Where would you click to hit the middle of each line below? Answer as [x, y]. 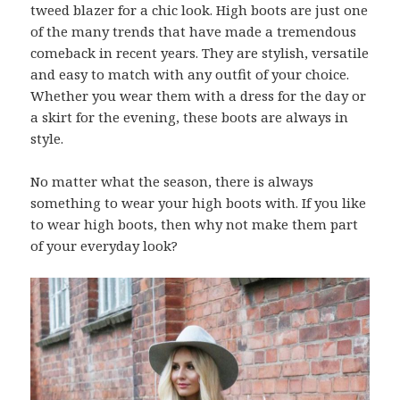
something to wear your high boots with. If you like [199, 203]
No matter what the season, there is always [172, 181]
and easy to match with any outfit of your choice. [190, 74]
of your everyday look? [104, 246]
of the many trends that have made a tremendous [194, 31]
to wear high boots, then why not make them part [195, 224]
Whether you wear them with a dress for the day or [199, 96]
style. [47, 138]
